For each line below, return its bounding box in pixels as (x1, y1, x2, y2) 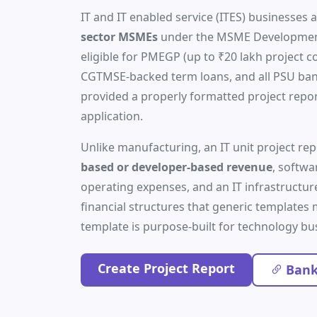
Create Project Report (98, 260, 235, 277)
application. (81, 108, 143, 124)
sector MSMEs (81, 29, 158, 45)
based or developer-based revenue (81, 159, 272, 175)
